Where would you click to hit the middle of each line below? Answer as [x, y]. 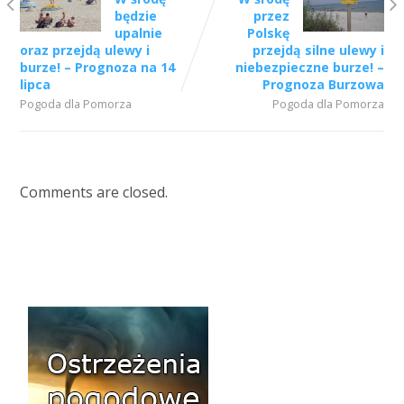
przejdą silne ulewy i [319, 50]
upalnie [138, 33]
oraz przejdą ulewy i [84, 50]
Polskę [269, 33]
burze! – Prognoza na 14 [97, 68]
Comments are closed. [93, 193]
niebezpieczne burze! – [310, 68]
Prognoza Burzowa [324, 85]
